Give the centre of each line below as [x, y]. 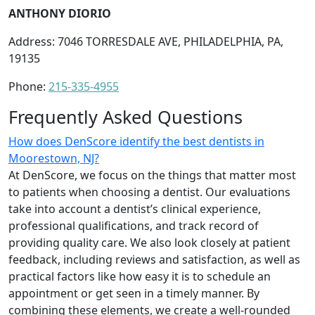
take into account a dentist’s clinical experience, [135, 208]
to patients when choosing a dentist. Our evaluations [149, 192]
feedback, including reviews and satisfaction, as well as [154, 259]
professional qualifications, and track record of [134, 225]
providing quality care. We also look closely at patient [149, 242]
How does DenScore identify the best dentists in [136, 141]
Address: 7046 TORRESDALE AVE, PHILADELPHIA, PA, [146, 41]
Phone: [28, 86]
